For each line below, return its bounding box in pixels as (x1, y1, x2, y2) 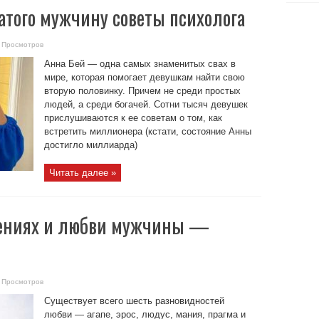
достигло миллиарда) (43, 140, 137, 150)
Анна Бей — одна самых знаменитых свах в (43, 58, 236, 69)
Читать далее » (48, 167, 116, 178)
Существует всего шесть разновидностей (43, 296, 224, 306)
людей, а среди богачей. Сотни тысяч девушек (43, 99, 248, 110)
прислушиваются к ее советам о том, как (43, 113, 222, 123)
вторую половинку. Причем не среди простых (43, 85, 241, 96)
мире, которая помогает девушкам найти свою (43, 72, 245, 83)
